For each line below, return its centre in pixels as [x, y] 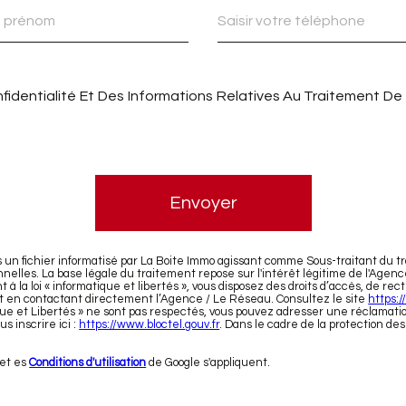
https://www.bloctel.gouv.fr [150, 325]
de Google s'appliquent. [208, 363]
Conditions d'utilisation [88, 363]
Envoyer [203, 203]
